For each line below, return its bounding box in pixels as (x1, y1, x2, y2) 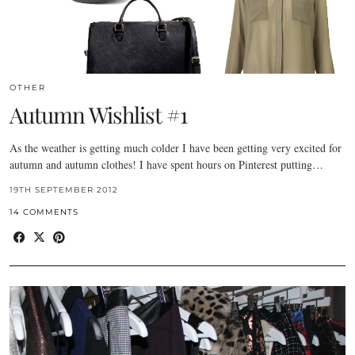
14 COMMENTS (10, 206, 78, 217)
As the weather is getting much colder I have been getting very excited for (10, 139, 342, 155)
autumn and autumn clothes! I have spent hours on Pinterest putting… (10, 156, 323, 172)
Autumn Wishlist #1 (10, 99, 187, 129)
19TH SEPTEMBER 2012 (10, 184, 118, 195)
